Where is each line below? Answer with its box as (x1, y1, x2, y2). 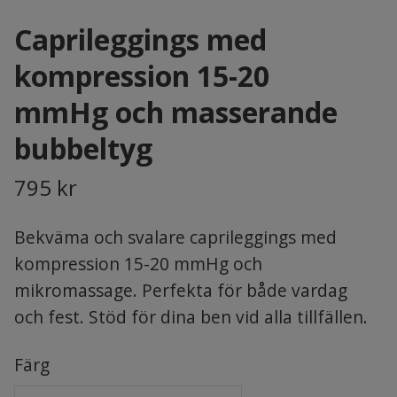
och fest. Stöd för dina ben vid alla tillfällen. (13, 305, 368, 329)
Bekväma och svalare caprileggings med (13, 225, 337, 249)
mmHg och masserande (13, 93, 338, 131)
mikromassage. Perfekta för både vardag (13, 278, 347, 302)
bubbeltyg (13, 129, 152, 167)
